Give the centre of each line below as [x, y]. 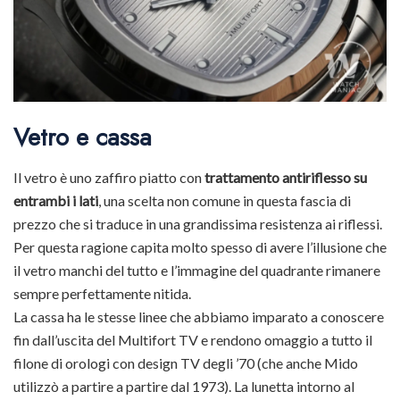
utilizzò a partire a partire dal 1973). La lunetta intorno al [184, 386]
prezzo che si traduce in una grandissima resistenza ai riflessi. [198, 223]
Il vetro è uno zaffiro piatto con [109, 177]
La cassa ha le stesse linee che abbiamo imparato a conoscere [199, 316]
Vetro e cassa [83, 137]
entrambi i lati [56, 200]
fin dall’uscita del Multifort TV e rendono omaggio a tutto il [193, 339]
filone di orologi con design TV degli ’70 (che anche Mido [186, 362]
